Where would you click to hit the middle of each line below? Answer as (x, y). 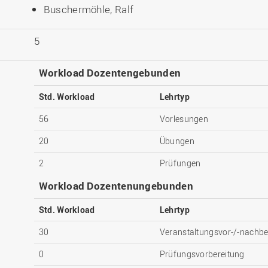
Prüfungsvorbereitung (202, 254)
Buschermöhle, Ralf (89, 10)
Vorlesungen (184, 119)
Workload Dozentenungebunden (116, 186)
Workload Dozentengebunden (110, 73)
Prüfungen (180, 163)
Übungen (177, 141)
